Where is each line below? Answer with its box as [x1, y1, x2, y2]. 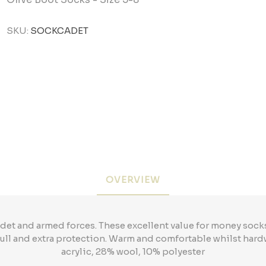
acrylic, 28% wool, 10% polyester [61, 245, 205, 257]
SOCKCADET [30, 25, 89, 36]
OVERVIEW [106, 173, 160, 185]
